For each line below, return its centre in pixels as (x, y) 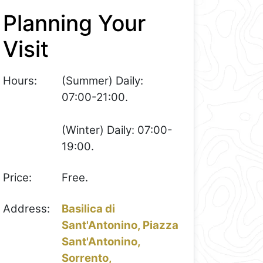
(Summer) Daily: (103, 81)
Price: (18, 177)
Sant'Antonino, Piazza (120, 225)
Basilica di (89, 208)
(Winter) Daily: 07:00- (117, 130)
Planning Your (75, 23)
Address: (27, 208)
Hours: (20, 81)
